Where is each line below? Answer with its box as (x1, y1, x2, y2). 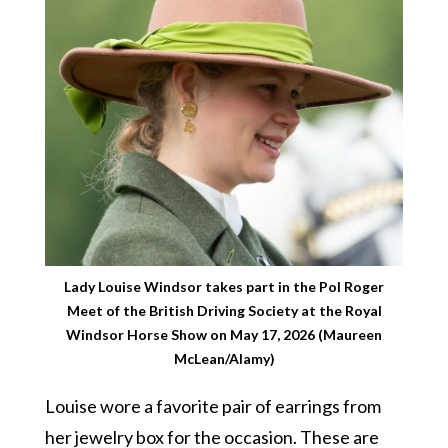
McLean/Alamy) (173, 350, 275, 368)
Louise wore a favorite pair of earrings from (44, 395, 381, 418)
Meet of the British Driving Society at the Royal (66, 302, 382, 320)
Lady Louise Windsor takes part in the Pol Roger (64, 278, 384, 296)
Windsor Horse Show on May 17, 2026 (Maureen (66, 326, 382, 344)
